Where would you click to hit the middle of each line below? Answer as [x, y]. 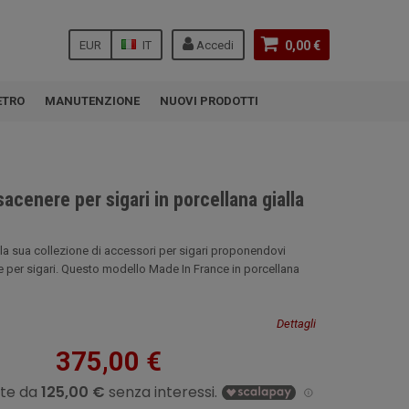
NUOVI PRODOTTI [209, 101]
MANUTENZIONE [92, 101]
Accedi [214, 45]
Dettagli [296, 324]
